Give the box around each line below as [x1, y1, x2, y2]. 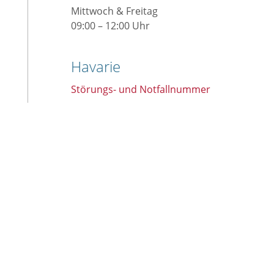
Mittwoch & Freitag [70, 4, 158, 18]
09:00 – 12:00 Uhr [70, 18, 150, 32]
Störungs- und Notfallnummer [70, 82, 210, 96]
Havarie [70, 56, 120, 76]
